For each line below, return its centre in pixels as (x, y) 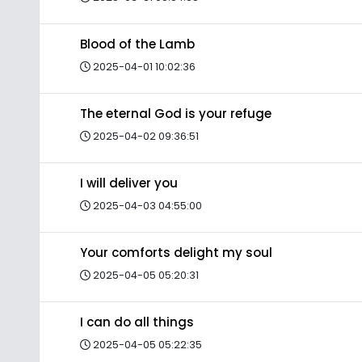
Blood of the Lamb (137, 44)
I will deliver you (129, 183)
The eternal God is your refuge (176, 114)
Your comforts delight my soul (176, 253)
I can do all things (137, 322)
